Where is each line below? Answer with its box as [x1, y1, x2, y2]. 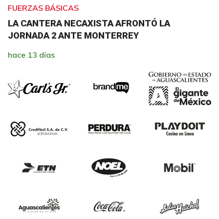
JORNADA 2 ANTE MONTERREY [8, 30, 139, 41]
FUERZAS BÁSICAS [8, 3, 79, 13]
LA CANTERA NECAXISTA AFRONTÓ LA [8, 18, 170, 28]
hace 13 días [8, 50, 55, 60]
